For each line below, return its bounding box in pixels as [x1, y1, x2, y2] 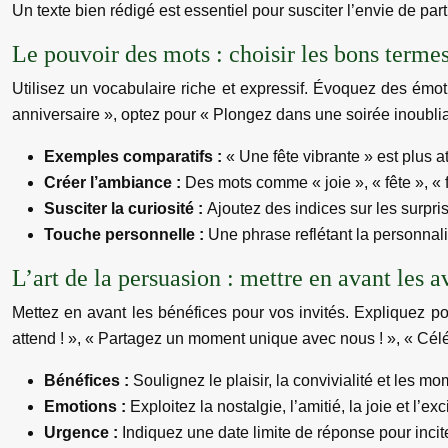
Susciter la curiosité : [44, 200, 207, 217]
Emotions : [44, 398, 130, 415]
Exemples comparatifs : [44, 148, 226, 165]
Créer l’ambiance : [44, 174, 185, 191]
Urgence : [44, 424, 122, 441]
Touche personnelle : [44, 226, 208, 243]
